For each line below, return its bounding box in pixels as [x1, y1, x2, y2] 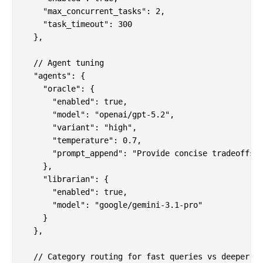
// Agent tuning [24, 58, 104, 68]
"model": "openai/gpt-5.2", [24, 110, 174, 120]
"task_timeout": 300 [24, 19, 132, 29]
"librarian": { [24, 174, 109, 184]
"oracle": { [24, 84, 95, 94]
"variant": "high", [24, 123, 137, 133]
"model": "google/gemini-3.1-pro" [24, 200, 203, 210]
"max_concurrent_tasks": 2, [24, 6, 165, 16]
